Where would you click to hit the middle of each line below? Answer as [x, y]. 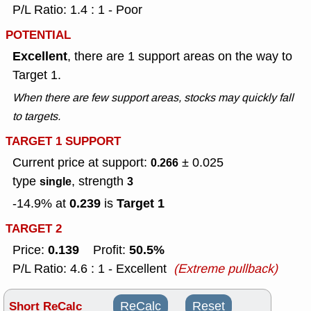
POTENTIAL [38, 35]
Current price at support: [82, 163]
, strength [99, 182]
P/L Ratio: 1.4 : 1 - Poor [77, 10]
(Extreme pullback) [226, 269]
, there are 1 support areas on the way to [180, 57]
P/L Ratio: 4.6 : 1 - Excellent [90, 269]
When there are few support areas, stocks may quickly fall [153, 98]
